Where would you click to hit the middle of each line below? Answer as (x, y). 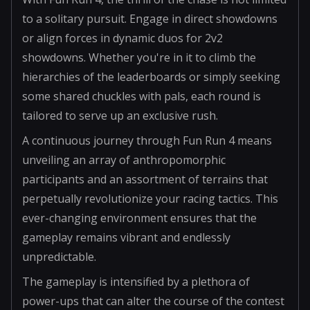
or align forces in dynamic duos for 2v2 (122, 38)
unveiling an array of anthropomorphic (124, 159)
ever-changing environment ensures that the (139, 218)
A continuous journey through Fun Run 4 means (147, 140)
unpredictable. (59, 256)
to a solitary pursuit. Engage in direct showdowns (150, 18)
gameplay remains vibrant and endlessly (126, 237)
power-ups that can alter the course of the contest (153, 301)
